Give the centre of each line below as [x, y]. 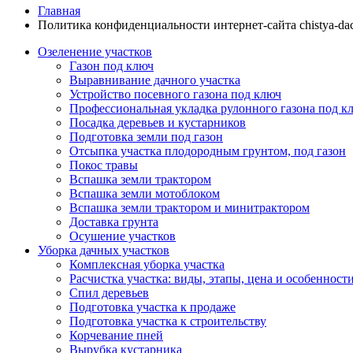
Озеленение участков [95, 52]
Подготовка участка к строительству [168, 321]
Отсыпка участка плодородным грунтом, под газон [208, 151]
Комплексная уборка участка [147, 265]
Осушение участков [123, 236]
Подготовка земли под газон [146, 137]
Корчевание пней [116, 336]
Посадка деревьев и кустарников [158, 123]
